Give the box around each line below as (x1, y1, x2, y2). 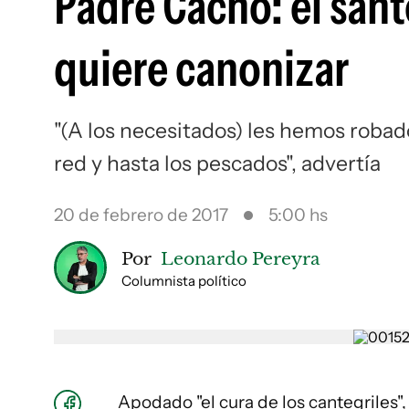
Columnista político (121, 272, 246, 289)
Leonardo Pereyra (161, 247, 320, 269)
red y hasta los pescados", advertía (54, 151, 381, 176)
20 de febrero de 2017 (54, 204, 228, 225)
